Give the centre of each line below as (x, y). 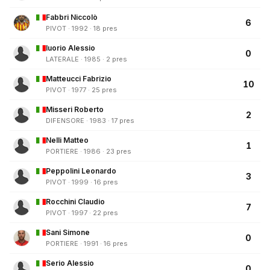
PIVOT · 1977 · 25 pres (81, 90)
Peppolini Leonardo (81, 171)
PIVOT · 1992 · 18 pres (82, 29)
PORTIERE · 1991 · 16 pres (87, 244)
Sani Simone (68, 233)
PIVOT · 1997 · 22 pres (82, 213)
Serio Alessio (70, 263)
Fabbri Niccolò (72, 17)
